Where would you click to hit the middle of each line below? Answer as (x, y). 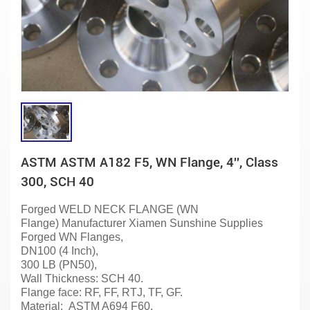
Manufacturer (94, 223)
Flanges (99, 237)
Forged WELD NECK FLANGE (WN (110, 209)
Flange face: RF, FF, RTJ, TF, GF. (103, 292)
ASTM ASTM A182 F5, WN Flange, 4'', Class (149, 162)
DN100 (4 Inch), (60, 250)
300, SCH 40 (57, 181)
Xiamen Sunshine (173, 223)
